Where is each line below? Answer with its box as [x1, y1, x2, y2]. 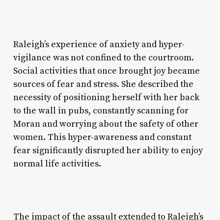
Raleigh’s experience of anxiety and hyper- [13, 39, 185, 51]
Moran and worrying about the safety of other [13, 118, 198, 130]
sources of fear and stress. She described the [13, 79, 193, 90]
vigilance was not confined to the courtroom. [13, 52, 194, 64]
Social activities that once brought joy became [13, 65, 200, 77]
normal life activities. [13, 158, 101, 170]
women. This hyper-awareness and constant [13, 132, 192, 143]
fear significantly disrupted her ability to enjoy [13, 145, 203, 157]
